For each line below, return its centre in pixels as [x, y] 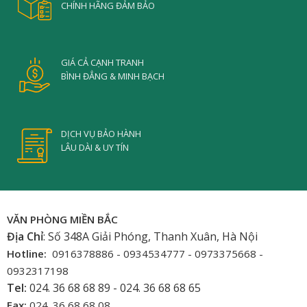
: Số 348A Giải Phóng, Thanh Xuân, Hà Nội [150, 236]
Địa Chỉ [25, 236]
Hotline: [26, 253]
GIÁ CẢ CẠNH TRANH [102, 63]
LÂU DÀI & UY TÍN [95, 147]
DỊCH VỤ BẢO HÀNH [101, 133]
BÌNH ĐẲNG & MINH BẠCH [112, 76]
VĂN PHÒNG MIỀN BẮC [62, 219]
